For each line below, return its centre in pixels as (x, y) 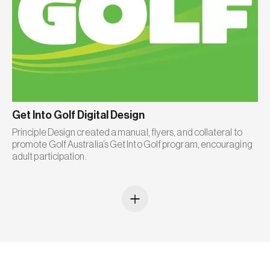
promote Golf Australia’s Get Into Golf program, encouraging (132, 145)
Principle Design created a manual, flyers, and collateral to (127, 133)
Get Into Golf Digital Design (78, 115)
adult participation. (49, 157)
